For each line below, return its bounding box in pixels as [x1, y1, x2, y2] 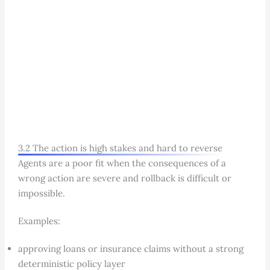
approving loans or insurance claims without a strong [17, 242, 243, 254]
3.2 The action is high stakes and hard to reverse [17, 142, 222, 154]
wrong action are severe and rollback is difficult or [17, 172, 231, 184]
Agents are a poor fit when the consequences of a [17, 157, 226, 169]
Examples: [17, 215, 60, 227]
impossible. [17, 187, 65, 199]
